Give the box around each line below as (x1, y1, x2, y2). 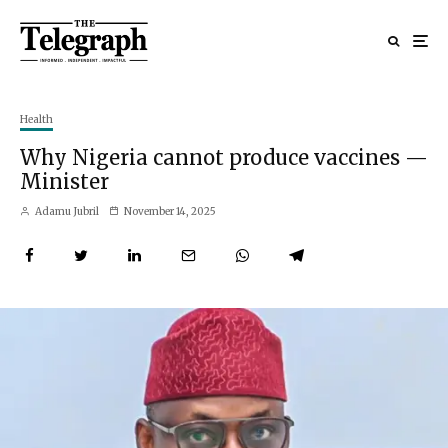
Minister (20, 168, 109, 194)
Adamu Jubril (33, 204, 99, 218)
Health (20, 112, 53, 126)
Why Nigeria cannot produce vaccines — (20, 144, 428, 170)
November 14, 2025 (124, 204, 216, 218)
